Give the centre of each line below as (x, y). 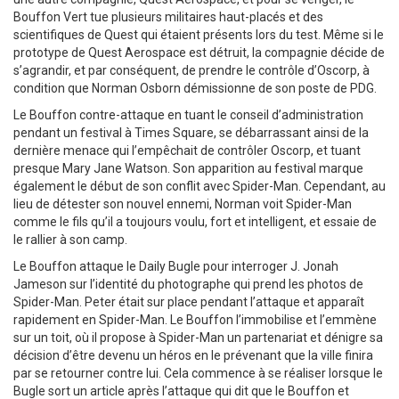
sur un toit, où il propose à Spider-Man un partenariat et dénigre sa (198, 338)
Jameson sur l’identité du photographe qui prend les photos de (188, 285)
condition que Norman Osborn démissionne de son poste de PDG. (195, 89)
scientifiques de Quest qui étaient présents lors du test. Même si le (199, 35)
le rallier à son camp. (70, 240)
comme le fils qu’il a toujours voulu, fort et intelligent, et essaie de (195, 222)
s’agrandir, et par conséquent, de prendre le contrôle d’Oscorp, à (191, 71)
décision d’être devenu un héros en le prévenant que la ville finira (193, 356)
